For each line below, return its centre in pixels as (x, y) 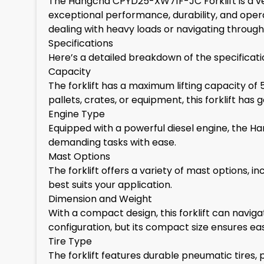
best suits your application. (110, 185)
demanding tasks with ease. (112, 142)
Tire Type (70, 241)
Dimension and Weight (100, 199)
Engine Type (77, 114)
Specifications (81, 43)
